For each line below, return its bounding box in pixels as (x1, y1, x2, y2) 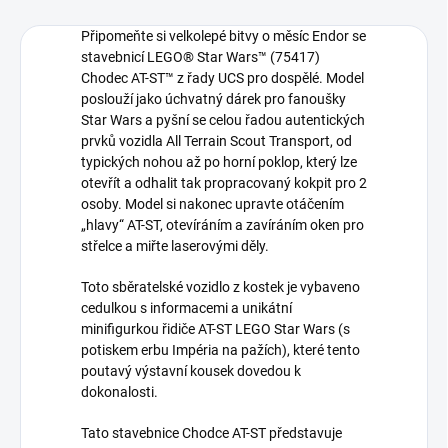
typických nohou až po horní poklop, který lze (81, 154, 357, 171)
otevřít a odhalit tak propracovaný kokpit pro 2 (81, 175, 367, 192)
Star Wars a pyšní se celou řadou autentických (81, 112, 365, 129)
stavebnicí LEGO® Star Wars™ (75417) (81, 49, 320, 66)
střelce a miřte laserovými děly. (81, 238, 269, 255)
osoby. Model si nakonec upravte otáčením (81, 196, 344, 213)
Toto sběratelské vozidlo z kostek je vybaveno (81, 279, 360, 296)
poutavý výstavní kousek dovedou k (81, 363, 301, 380)
